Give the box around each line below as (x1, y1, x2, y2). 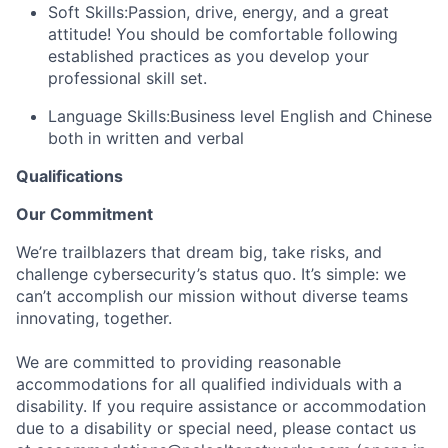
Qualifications (16, 165, 123, 186)
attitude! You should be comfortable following (48, 23, 398, 44)
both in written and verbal (48, 127, 244, 148)
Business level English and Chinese (170, 105, 432, 126)
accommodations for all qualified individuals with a (16, 373, 402, 394)
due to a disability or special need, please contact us (16, 417, 416, 438)
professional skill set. (48, 67, 207, 88)
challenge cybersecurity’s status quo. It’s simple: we (16, 263, 406, 284)
